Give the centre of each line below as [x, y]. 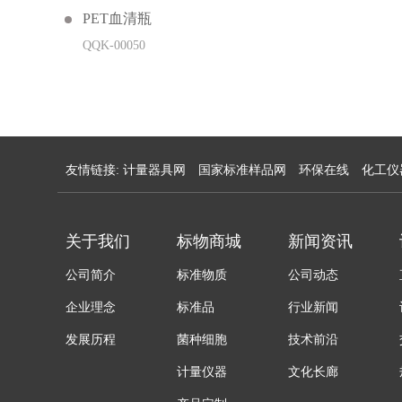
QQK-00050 [114, 45]
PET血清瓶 [117, 18]
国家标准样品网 [242, 170]
